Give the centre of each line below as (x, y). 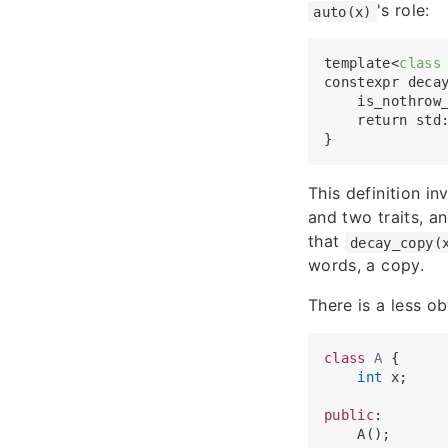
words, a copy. (366, 265)
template (357, 63)
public (349, 415)
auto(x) (342, 11)
